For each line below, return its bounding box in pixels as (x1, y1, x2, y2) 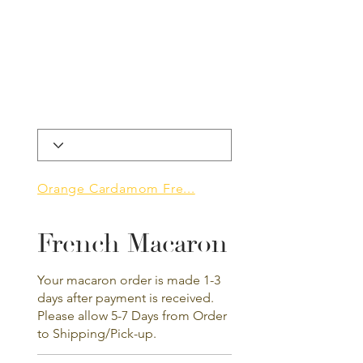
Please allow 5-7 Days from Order (37, 308, 228, 324)
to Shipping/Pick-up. (37, 326, 157, 342)
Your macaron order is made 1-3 (37, 272, 221, 288)
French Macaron (37, 228, 228, 261)
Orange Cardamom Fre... (37, 180, 195, 196)
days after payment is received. (37, 290, 215, 306)
